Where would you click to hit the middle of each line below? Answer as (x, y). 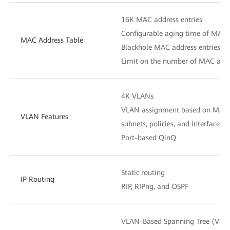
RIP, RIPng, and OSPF (155, 186)
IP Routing (37, 179)
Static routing (143, 172)
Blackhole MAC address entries (171, 47)
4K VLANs (137, 96)
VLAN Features (44, 116)
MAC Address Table (52, 40)
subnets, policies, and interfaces (172, 123)
